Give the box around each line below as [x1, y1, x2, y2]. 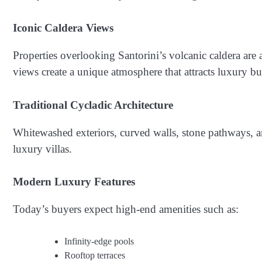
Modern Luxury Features [13, 175, 135, 188]
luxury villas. [13, 142, 72, 155]
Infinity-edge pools [64, 236, 134, 246]
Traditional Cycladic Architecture [13, 98, 173, 111]
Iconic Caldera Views [13, 21, 113, 34]
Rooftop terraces [64, 250, 125, 260]
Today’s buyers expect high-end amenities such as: [13, 203, 239, 216]
